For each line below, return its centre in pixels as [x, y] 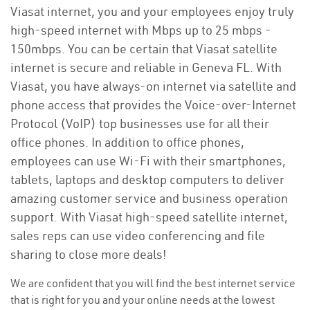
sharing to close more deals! [89, 254]
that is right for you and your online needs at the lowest [143, 300]
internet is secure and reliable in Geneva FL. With [146, 67]
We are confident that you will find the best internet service [153, 283]
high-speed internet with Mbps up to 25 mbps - [141, 30]
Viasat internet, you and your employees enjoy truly [152, 11]
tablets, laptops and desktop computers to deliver [147, 180]
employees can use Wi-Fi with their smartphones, [148, 161]
